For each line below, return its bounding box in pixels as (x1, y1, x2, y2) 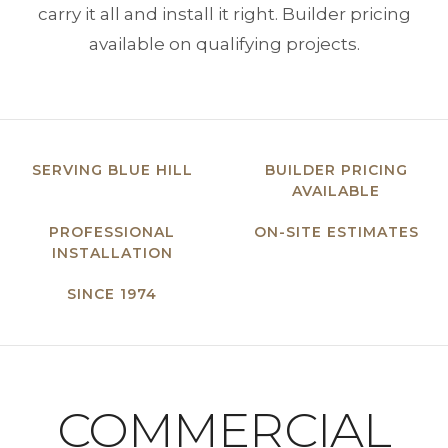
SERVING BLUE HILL (31, 161, 193, 179)
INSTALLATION (51, 244, 173, 262)
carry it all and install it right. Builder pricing (37, 4, 411, 24)
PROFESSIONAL (49, 223, 175, 241)
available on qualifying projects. (88, 34, 360, 54)
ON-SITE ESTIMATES (253, 223, 419, 241)
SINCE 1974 (67, 285, 157, 303)
